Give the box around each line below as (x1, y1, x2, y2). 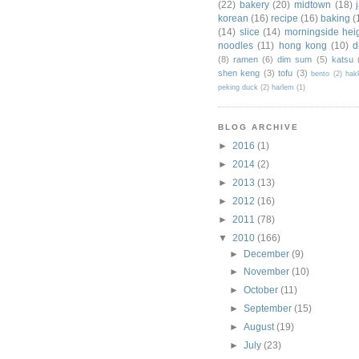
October (244, 284, 281, 296)
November (244, 266, 292, 277)
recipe (271, 12, 298, 23)
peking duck (218, 83, 258, 91)
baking (321, 12, 350, 23)
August (244, 321, 277, 332)
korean (218, 12, 248, 23)
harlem (272, 83, 294, 91)
